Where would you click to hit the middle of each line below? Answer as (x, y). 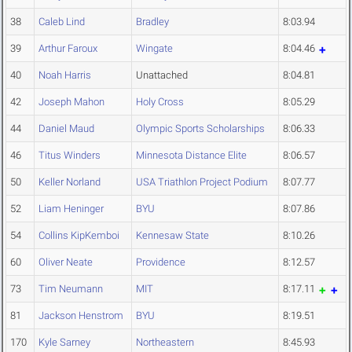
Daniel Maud (66, 129)
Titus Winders (70, 156)
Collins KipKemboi (79, 236)
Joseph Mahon (71, 102)
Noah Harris (65, 75)
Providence (161, 262)
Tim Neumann (71, 289)
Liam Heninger (71, 209)
